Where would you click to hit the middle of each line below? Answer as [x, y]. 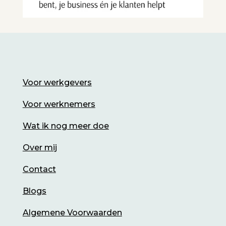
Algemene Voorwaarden [72, 213]
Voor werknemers [59, 104]
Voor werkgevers [57, 83]
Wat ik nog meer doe [66, 126]
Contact [39, 169]
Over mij [40, 148]
